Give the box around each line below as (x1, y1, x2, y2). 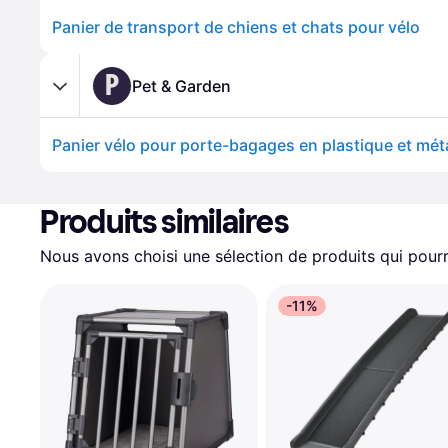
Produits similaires (40, 203, 289, 241)
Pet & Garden (132, 75, 231, 96)
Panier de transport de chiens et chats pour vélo (52, 17, 420, 37)
